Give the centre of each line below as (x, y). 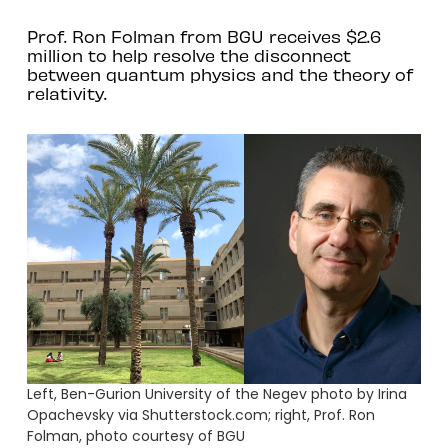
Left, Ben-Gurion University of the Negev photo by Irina (216, 394)
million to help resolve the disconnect (188, 54)
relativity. (66, 92)
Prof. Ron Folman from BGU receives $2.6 (203, 35)
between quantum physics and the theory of (219, 73)
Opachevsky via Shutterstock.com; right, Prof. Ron (200, 415)
